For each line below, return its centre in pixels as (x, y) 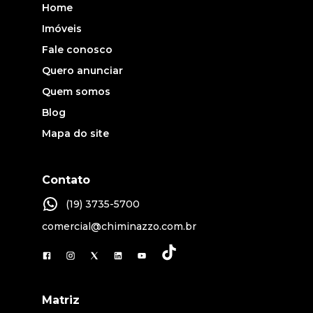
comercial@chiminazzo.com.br (119, 227)
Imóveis (62, 29)
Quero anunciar (82, 71)
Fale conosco (77, 50)
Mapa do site (75, 134)
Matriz (61, 300)
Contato (66, 180)
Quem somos (76, 92)
